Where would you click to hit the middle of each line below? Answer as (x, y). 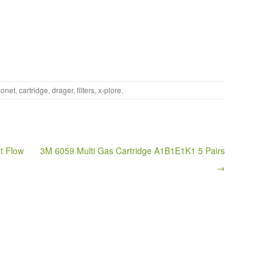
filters (86, 90)
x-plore (110, 90)
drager (62, 90)
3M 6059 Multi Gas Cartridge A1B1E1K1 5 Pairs (132, 151)
